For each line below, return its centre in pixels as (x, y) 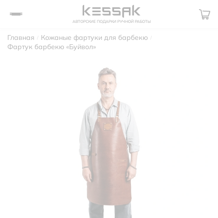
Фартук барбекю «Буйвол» (52, 47)
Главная (21, 38)
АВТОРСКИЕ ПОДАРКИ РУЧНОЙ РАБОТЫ (111, 22)
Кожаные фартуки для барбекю (94, 38)
